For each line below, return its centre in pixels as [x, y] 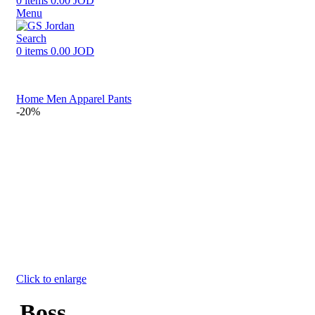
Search [31, 38]
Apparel [88, 99]
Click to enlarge [51, 279]
